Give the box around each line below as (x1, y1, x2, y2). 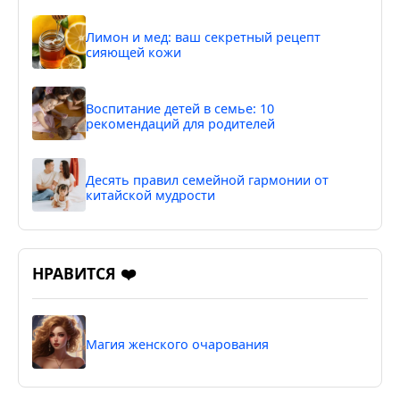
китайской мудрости (86, 186, 215, 204)
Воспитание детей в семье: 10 (86, 99, 274, 117)
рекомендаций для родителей (86, 114, 275, 132)
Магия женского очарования (86, 335, 269, 353)
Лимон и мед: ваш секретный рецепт (86, 28, 321, 46)
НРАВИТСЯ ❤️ (32, 262, 136, 285)
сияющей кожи (86, 43, 181, 61)
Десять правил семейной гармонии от (86, 171, 329, 188)
